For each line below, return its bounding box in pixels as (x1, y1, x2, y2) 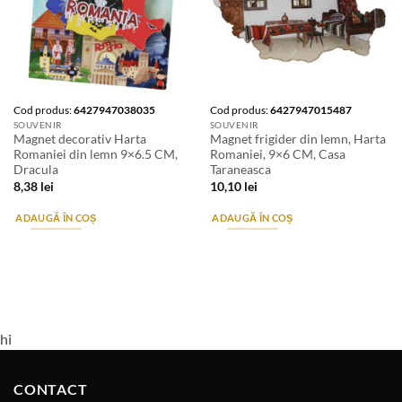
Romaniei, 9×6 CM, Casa (209, 147, 345, 162)
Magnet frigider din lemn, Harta (209, 132, 386, 147)
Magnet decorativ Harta (13, 132, 146, 147)
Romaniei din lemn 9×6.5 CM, (13, 147, 178, 162)
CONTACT (13, 380, 88, 398)
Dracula (13, 162, 58, 178)
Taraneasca (209, 162, 271, 178)
